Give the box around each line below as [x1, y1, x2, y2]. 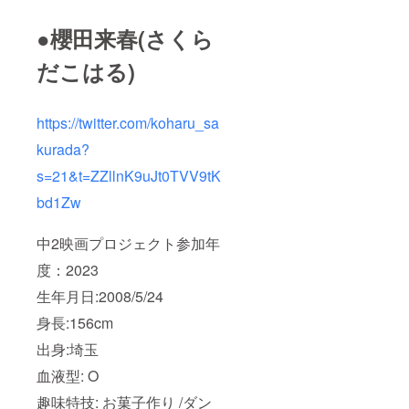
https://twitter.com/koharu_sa [37, 112, 219, 134]
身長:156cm [37, 312, 113, 334]
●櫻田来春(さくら [37, 23, 214, 55]
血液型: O [37, 365, 99, 387]
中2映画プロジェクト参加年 [37, 233, 220, 255]
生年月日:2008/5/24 [37, 286, 163, 308]
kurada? [37, 139, 89, 161]
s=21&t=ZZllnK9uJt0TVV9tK [37, 165, 221, 187]
